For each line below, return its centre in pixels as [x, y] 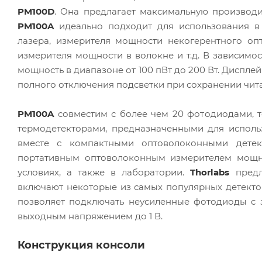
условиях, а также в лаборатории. [104, 172]
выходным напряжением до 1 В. [90, 216]
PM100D [36, 11]
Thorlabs [210, 172]
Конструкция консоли [81, 245]
